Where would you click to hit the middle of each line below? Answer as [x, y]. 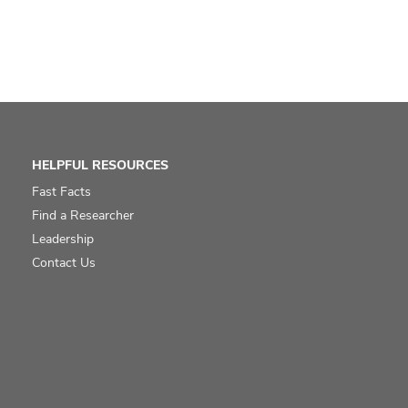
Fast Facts [61, 191]
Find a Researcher [82, 214]
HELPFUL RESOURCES [100, 164]
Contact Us [63, 262]
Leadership [62, 238]
